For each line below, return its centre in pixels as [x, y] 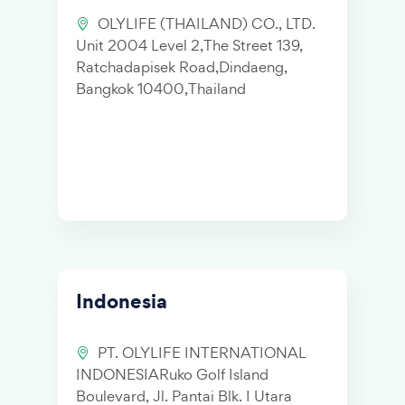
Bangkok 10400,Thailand [161, 89]
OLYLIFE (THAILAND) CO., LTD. [207, 24]
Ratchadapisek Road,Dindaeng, [182, 67]
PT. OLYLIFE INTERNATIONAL [202, 353]
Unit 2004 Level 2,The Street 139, [189, 45]
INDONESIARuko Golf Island [172, 374]
